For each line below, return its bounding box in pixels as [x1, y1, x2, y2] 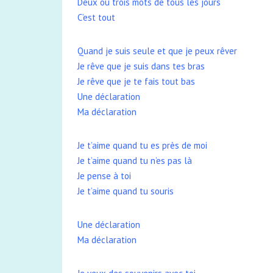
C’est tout [77, 12, 115, 23]
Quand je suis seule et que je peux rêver [77, 45, 237, 57]
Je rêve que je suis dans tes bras [77, 60, 205, 72]
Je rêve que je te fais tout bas [77, 76, 195, 87]
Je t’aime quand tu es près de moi [77, 140, 207, 151]
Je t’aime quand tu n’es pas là [77, 155, 192, 166]
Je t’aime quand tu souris [77, 185, 174, 197]
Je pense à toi [77, 170, 131, 182]
